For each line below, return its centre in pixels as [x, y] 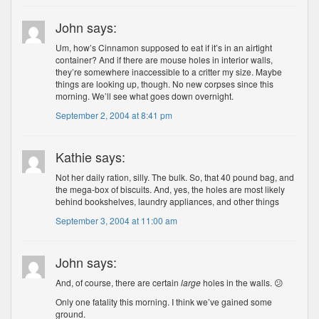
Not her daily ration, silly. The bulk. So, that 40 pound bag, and [175, 177]
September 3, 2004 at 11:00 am [117, 220]
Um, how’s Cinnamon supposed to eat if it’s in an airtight [164, 47]
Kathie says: [91, 157]
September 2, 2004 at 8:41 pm [114, 115]
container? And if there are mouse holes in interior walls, [164, 59]
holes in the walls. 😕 [242, 282]
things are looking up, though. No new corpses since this [165, 84]
